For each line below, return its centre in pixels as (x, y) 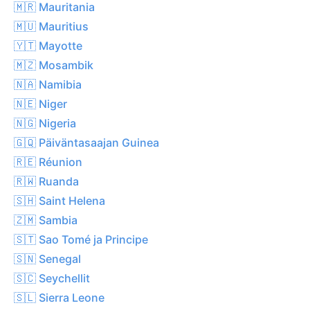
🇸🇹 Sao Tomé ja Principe (81, 239)
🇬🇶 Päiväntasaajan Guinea (86, 142)
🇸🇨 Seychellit (52, 278)
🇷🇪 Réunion (48, 162)
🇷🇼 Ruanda (46, 181)
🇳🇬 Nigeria (45, 123)
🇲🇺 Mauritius (51, 26)
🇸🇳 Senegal (47, 258)
